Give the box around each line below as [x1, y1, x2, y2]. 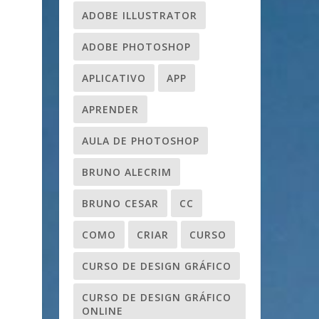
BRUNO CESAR [82, 196, 159, 210]
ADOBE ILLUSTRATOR [82, 8, 197, 22]
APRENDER [82, 102, 139, 116]
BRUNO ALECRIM [82, 164, 172, 179]
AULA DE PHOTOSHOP [82, 133, 199, 147]
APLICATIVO [82, 70, 146, 85]
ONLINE [82, 303, 123, 318]
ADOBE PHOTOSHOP [82, 39, 191, 53]
